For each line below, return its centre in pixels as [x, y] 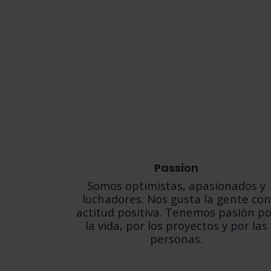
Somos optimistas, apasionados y [177, 185]
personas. [177, 239]
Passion [177, 168]
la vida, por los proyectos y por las [177, 225]
